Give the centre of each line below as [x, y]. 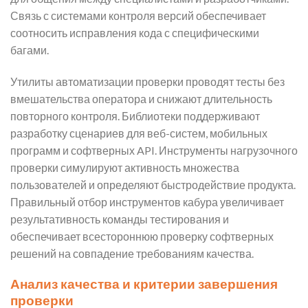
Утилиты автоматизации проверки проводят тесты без [147, 81]
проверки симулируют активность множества [125, 167]
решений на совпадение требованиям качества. [132, 253]
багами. [30, 49]
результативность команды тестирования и [120, 219]
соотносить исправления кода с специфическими [135, 32]
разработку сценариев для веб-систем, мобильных [139, 133]
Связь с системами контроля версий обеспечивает [138, 15]
